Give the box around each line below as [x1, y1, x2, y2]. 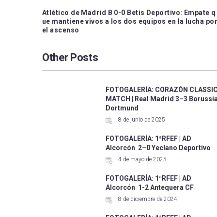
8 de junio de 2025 [117, 116, 166, 124]
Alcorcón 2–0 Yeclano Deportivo [106, 144, 211, 152]
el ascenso [42, 26, 79, 34]
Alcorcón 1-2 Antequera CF [106, 184, 194, 192]
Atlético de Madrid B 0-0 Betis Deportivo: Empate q [42, 9, 216, 17]
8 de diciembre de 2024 [117, 196, 178, 203]
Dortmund [106, 104, 139, 112]
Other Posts [42, 51, 98, 64]
